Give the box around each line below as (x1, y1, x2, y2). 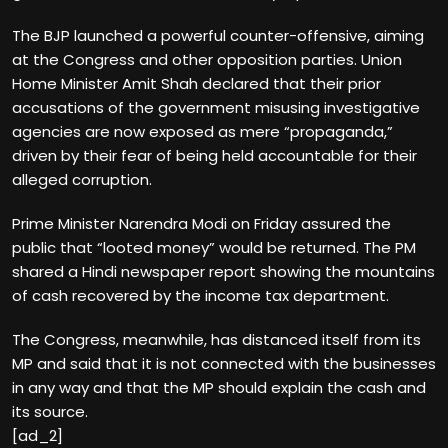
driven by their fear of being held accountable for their (12, 144, 417, 166)
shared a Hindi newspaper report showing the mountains (12, 260, 435, 282)
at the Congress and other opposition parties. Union (12, 48, 402, 70)
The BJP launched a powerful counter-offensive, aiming (12, 24, 424, 46)
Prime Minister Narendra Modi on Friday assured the (12, 212, 391, 234)
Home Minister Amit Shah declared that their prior (12, 72, 381, 94)
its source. (12, 400, 88, 422)
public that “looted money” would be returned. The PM (12, 236, 416, 258)
